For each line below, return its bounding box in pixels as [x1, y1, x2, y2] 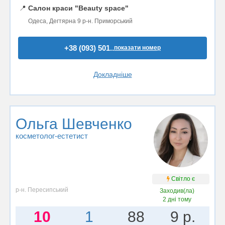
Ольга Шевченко [16, 116, 132, 132]
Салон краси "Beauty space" [28, 4, 129, 12]
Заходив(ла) [160, 187, 195, 194]
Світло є [170, 175, 195, 182]
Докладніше [93, 70, 132, 78]
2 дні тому [163, 195, 192, 203]
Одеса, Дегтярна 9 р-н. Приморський [28, 17, 133, 25]
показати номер [114, 44, 161, 51]
